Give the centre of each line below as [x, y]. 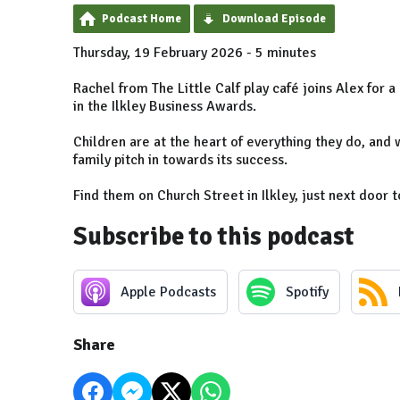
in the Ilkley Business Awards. [165, 106]
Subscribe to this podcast [214, 236]
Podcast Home [142, 18]
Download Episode [274, 18]
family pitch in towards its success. [180, 159]
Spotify [307, 292]
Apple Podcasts [168, 292]
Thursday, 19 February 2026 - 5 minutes [195, 52]
